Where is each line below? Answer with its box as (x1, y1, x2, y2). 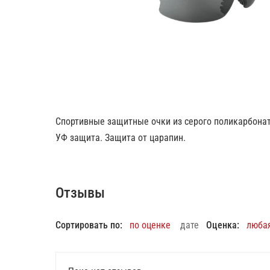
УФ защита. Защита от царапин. (55, 132, 186, 143)
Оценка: (206, 219, 239, 231)
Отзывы (55, 184, 105, 201)
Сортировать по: (55, 219, 122, 231)
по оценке (130, 219, 171, 231)
